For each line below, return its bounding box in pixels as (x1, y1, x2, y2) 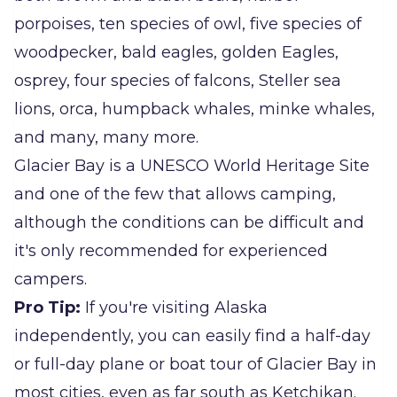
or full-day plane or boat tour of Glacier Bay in (14, 354, 377, 375)
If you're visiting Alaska (85, 298, 268, 318)
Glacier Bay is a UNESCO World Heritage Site (14, 156, 370, 176)
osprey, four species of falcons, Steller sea (14, 71, 341, 91)
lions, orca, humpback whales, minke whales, (14, 99, 375, 120)
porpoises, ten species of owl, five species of (14, 14, 362, 35)
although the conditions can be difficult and (14, 213, 364, 233)
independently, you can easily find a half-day (14, 326, 370, 346)
